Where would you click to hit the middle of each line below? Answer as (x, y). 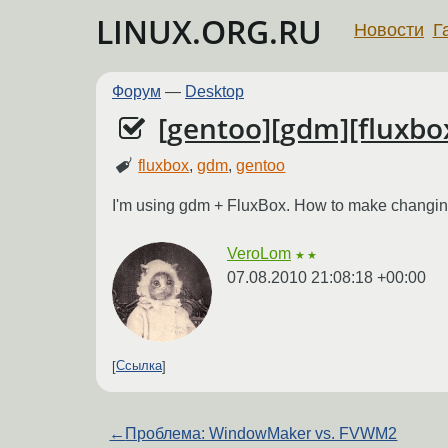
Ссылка (139, 366)
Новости (389, 29)
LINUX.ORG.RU (209, 31)
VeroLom (259, 253)
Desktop (214, 91)
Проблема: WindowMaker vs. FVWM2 (261, 433)
